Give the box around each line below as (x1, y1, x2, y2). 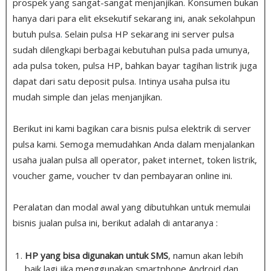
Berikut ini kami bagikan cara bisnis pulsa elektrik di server (13, 122, 251, 134)
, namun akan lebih (168, 249, 243, 261)
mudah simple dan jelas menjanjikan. (13, 90, 162, 103)
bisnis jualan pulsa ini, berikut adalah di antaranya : (13, 216, 218, 229)
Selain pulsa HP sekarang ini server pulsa (62, 27, 234, 40)
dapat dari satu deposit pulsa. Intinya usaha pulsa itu (13, 74, 230, 87)
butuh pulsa (13, 27, 60, 40)
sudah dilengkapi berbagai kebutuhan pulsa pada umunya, (13, 43, 250, 56)
